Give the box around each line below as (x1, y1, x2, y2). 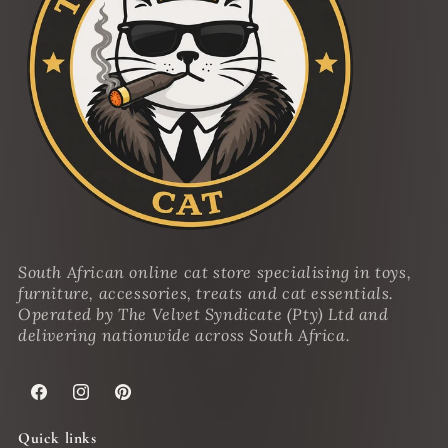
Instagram (70, 393, 142, 412)
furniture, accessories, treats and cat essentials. (18, 283, 395, 304)
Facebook (28, 393, 90, 412)
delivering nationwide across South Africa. (18, 325, 351, 346)
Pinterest (112, 393, 176, 412)
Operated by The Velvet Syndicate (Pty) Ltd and (18, 304, 389, 325)
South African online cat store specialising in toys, (18, 262, 412, 283)
